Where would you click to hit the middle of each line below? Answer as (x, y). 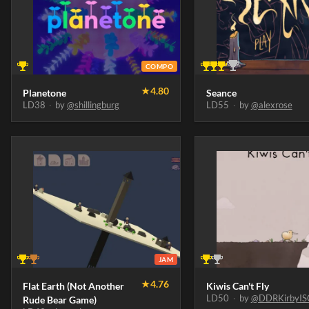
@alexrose (271, 105)
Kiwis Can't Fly (238, 286)
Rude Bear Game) (60, 300)
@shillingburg (93, 105)
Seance (222, 93)
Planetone (44, 93)
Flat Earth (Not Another (73, 286)
